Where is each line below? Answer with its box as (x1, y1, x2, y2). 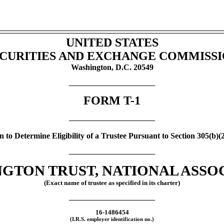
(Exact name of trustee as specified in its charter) (44, 178, 180, 186)
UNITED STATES (65, 36, 158, 49)
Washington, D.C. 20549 (70, 63, 153, 72)
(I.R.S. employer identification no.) (70, 216, 154, 222)
